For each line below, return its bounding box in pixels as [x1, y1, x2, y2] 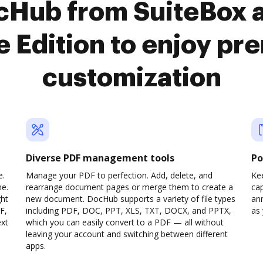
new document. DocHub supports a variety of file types [26, 193, 235, 204]
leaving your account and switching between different [26, 228, 228, 240]
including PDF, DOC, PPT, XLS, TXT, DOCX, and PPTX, [26, 205, 231, 216]
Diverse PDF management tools [26, 151, 174, 164]
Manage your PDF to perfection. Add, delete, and [26, 170, 213, 181]
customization [42, 65, 221, 91]
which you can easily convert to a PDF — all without [26, 217, 224, 228]
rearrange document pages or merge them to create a [26, 181, 233, 193]
